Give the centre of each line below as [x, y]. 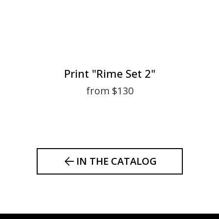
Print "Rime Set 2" [109, 73]
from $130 [109, 91]
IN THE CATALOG [116, 161]
